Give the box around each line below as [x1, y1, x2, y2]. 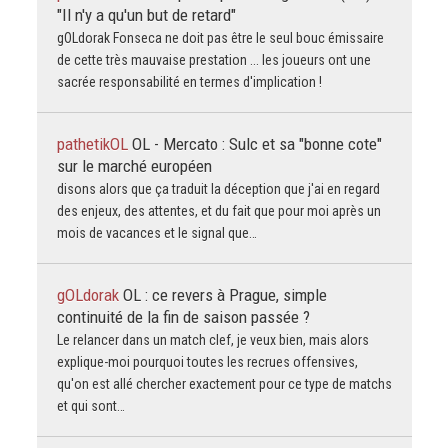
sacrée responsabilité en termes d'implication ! [56, 73, 322, 90]
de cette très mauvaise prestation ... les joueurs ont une [56, 51, 371, 68]
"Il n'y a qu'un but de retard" [56, 4, 236, 25]
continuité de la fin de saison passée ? [56, 306, 310, 327]
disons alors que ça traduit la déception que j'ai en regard [56, 180, 380, 197]
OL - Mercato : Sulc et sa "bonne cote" [131, 133, 382, 154]
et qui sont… [56, 397, 125, 414]
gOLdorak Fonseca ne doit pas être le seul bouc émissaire [56, 29, 384, 46]
